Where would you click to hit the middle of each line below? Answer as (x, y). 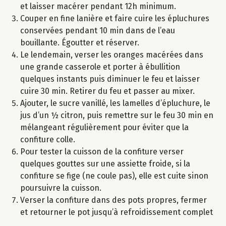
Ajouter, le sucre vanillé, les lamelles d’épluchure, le (115, 103)
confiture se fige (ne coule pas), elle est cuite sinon (114, 176)
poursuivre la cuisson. (61, 188)
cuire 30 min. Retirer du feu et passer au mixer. (107, 91)
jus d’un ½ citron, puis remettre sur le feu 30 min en (117, 115)
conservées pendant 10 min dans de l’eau (98, 30)
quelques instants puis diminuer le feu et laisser (110, 79)
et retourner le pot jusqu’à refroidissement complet (117, 212)
